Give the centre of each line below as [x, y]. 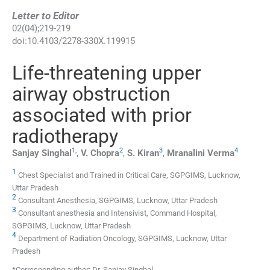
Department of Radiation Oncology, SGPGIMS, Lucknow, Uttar [122, 239]
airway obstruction [91, 94]
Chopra [105, 153]
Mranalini [186, 153]
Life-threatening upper [107, 73]
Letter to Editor [46, 15]
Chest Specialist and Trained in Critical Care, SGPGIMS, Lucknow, [129, 175]
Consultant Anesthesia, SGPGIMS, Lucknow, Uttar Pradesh [118, 201]
